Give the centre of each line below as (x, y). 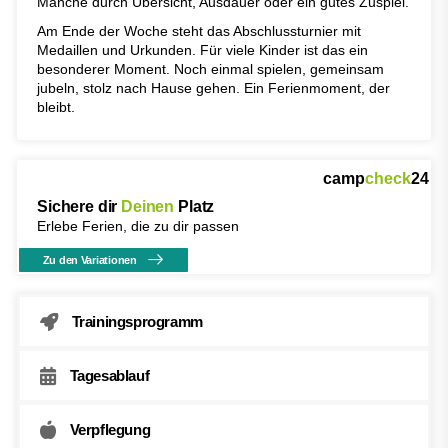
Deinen (148, 207)
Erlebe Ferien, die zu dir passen (138, 226)
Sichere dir (79, 207)
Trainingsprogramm (137, 322)
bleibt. (56, 107)
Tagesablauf (109, 376)
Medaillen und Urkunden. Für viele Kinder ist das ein (202, 50)
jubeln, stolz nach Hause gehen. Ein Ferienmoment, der (213, 88)
